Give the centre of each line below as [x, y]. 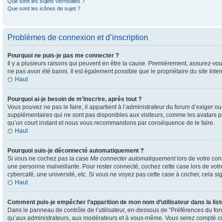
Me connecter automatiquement [133, 159]
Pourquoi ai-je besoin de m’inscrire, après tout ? [75, 99]
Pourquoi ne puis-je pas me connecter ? [63, 55]
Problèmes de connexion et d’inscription [78, 37]
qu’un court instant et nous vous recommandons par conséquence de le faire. [111, 123]
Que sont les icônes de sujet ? [44, 8]
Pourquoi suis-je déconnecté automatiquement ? [76, 151]
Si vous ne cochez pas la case [49, 159]
